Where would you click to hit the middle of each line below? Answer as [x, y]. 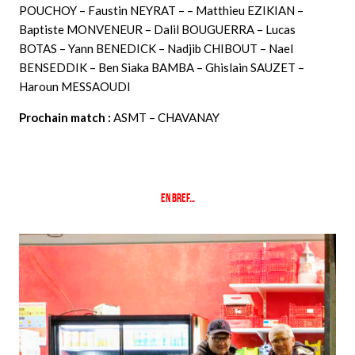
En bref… [177, 198]
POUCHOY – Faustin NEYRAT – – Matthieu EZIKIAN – [161, 11]
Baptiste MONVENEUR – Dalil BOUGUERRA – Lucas [157, 30]
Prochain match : [65, 118]
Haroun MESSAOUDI [75, 87]
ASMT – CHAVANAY [165, 118]
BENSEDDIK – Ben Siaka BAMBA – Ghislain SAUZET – [162, 68]
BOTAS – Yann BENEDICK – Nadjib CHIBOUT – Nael [156, 49]
